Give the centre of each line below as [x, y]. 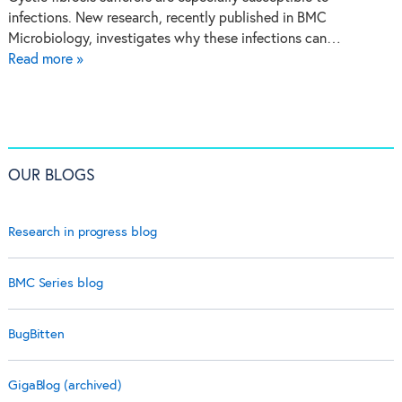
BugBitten [36, 335]
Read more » [45, 60]
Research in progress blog [82, 232]
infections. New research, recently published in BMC [167, 19]
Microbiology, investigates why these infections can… [174, 39]
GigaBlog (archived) [65, 386]
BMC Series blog [55, 284]
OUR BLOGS [51, 176]
